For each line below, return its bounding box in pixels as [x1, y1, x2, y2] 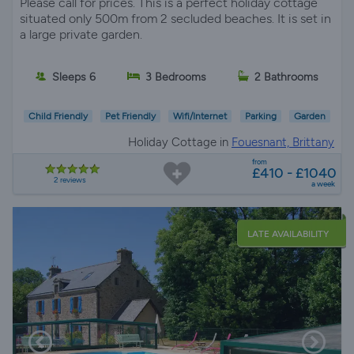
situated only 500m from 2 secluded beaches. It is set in [20, 11, 331, 27]
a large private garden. [20, 27, 142, 43]
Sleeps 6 [52, 70, 96, 84]
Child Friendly [28, 111, 88, 122]
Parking [244, 111, 277, 122]
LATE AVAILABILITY [247, 228, 329, 240]
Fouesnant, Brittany [232, 135, 334, 150]
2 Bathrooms [254, 70, 318, 84]
